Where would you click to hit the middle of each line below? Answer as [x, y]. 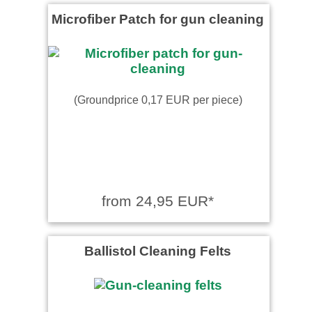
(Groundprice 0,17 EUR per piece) [158, 99]
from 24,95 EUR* [158, 201]
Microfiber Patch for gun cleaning [158, 18]
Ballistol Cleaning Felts [158, 250]
